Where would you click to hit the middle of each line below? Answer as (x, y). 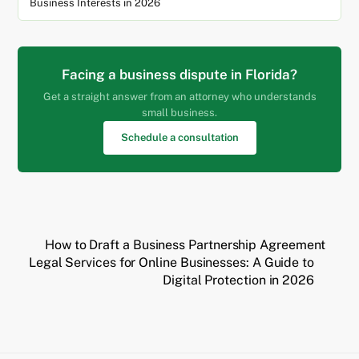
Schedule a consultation (179, 137)
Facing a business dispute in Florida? (179, 74)
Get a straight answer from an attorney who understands (179, 96)
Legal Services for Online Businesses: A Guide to (171, 262)
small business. (179, 112)
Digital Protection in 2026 (238, 280)
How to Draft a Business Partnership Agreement (186, 244)
